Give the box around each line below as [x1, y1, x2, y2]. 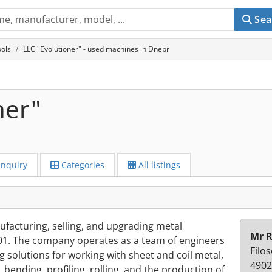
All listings [136, 159, 180, 171]
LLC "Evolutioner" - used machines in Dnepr [23, 44, 169, 54]
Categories [59, 159, 104, 171]
